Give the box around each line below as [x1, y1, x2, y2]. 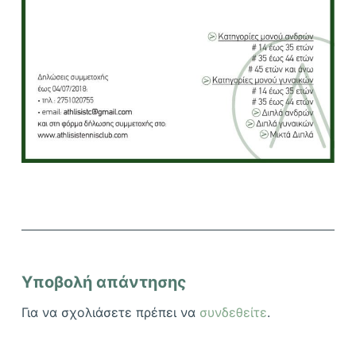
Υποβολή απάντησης [21, 273, 187, 292]
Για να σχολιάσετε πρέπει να [21, 304, 199, 321]
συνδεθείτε [199, 304, 267, 321]
